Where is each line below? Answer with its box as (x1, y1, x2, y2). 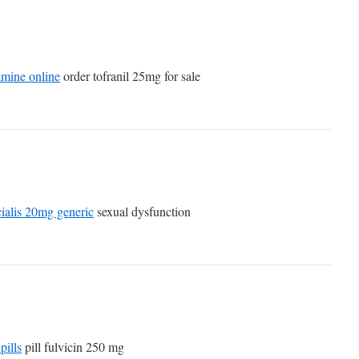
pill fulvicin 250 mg (22, 338, 124, 355)
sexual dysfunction (94, 203, 191, 220)
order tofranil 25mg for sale (60, 67, 200, 84)
